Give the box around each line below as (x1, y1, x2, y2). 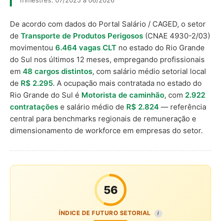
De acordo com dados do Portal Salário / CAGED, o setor (10, 19, 206, 29)
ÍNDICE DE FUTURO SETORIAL (59, 209, 152, 217)
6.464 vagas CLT (55, 43, 116, 52)
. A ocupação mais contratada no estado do (53, 78, 202, 88)
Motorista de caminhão (81, 90, 164, 100)
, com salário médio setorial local (92, 67, 206, 76)
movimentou (10, 43, 55, 52)
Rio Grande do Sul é (10, 90, 81, 100)
